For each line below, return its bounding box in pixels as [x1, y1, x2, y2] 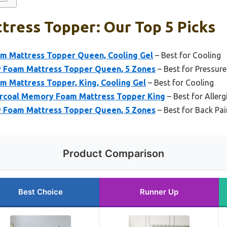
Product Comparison [63, 147, 164, 160]
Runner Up [139, 186, 178, 197]
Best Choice [18, 186, 63, 197]
